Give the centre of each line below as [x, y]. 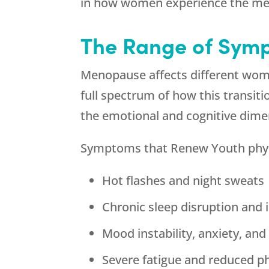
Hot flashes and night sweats [183, 181]
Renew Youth [208, 148]
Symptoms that [126, 148]
